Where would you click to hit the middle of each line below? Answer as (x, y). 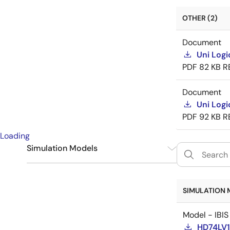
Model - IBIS (206, 215)
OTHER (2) (200, 18)
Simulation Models (62, 148)
